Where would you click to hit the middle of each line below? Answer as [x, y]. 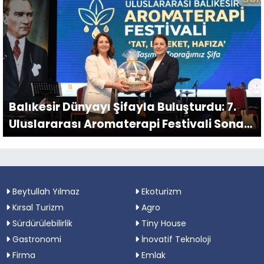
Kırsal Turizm [37, 207]
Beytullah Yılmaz [45, 191]
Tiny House [163, 223]
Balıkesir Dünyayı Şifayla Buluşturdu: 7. [123, 107]
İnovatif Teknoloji [175, 239]
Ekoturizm [160, 191]
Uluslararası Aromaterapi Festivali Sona [126, 124]
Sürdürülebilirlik [41, 223]
